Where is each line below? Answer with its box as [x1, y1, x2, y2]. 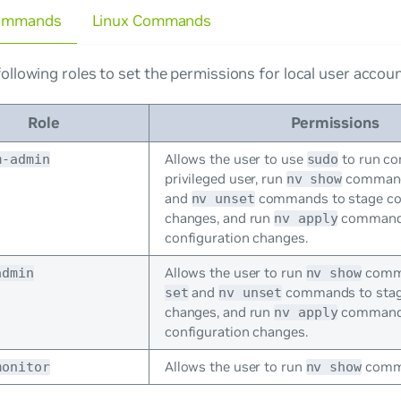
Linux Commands [91, 11, 212, 31]
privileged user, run [164, 170, 286, 188]
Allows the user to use [164, 150, 307, 168]
